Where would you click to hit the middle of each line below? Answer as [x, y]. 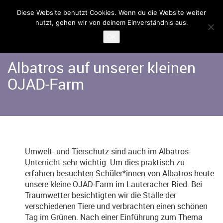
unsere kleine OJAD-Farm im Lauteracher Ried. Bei [113, 184]
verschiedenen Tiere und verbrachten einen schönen [116, 206]
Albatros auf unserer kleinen [102, 67]
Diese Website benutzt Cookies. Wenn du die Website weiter [111, 12]
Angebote [47, 28]
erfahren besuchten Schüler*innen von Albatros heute [119, 173]
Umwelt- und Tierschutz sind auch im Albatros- [108, 151]
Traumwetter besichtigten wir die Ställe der [101, 195]
